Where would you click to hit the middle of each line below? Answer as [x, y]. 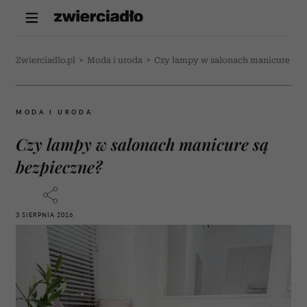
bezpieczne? [59, 167]
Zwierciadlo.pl [46, 60]
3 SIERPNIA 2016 [45, 215]
